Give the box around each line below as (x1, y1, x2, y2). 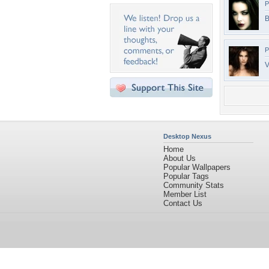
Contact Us (163, 199, 202, 208)
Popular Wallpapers (163, 163, 231, 172)
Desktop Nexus (163, 133, 211, 140)
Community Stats (163, 181, 224, 190)
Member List (163, 190, 207, 199)
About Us (163, 154, 196, 163)
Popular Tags (163, 172, 209, 181)
